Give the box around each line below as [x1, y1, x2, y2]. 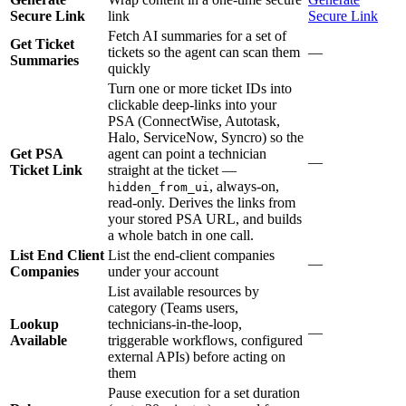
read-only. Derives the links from [108, 194, 295, 210]
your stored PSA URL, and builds [108, 210, 302, 227]
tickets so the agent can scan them [108, 43, 300, 60]
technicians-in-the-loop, [108, 315, 242, 332]
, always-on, [209, 178, 279, 194]
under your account [108, 263, 218, 279]
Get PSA [10, 145, 63, 161]
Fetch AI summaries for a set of [108, 27, 286, 43]
